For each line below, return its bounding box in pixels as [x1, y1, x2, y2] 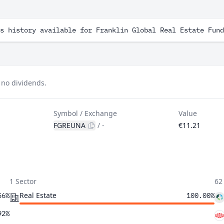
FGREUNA [53, 120, 86, 130]
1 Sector [9, 176, 36, 186]
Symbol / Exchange [53, 108, 117, 118]
